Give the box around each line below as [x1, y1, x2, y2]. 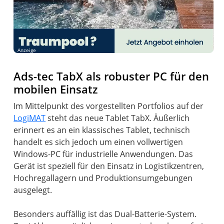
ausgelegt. [13, 184, 52, 195]
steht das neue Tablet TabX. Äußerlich [45, 112, 190, 123]
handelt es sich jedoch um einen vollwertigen [13, 136, 183, 147]
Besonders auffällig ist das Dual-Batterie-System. [13, 208, 197, 219]
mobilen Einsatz [13, 81, 98, 97]
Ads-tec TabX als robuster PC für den [13, 68, 209, 84]
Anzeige [17, 46, 36, 53]
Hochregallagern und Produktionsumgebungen [13, 172, 193, 183]
